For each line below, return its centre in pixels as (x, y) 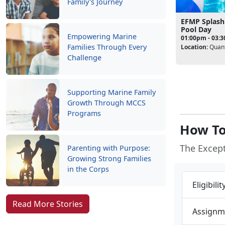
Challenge (84, 58)
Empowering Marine (102, 36)
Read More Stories (48, 204)
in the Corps (88, 169)
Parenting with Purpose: (109, 148)
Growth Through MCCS (106, 103)
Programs (84, 113)
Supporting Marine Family (111, 92)
